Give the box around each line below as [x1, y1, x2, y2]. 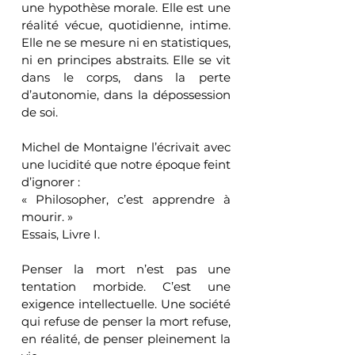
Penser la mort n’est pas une [21, 261, 231, 277]
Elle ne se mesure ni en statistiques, [21, 34, 231, 50]
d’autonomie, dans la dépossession [21, 86, 231, 102]
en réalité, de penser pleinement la [21, 330, 231, 346]
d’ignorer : [21, 174, 80, 189]
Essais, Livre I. [21, 226, 100, 242]
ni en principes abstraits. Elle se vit [21, 52, 231, 67]
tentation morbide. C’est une [21, 278, 231, 294]
